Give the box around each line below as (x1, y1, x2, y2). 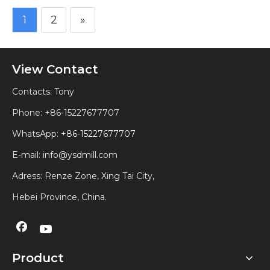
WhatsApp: (12, 128, 61, 140)
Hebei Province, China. (12, 192, 107, 203)
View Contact (12, 62, 98, 77)
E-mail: (12, 149, 43, 161)
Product (12, 250, 64, 265)
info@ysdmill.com (43, 149, 118, 161)
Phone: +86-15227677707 (12, 107, 119, 119)
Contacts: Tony (12, 86, 74, 98)
